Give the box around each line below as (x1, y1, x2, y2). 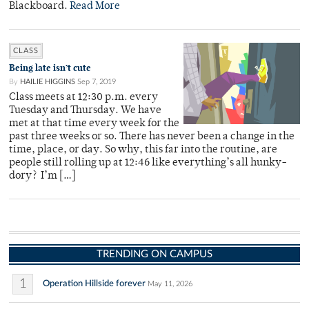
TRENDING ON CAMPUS (97, 249, 212, 259)
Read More (70, 1, 120, 12)
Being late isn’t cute (9, 62, 91, 74)
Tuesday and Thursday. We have (9, 106, 161, 116)
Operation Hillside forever (43, 279, 146, 288)
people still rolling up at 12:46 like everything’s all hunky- (9, 158, 287, 168)
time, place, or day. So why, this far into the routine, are (9, 145, 277, 155)
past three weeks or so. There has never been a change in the (9, 132, 295, 142)
